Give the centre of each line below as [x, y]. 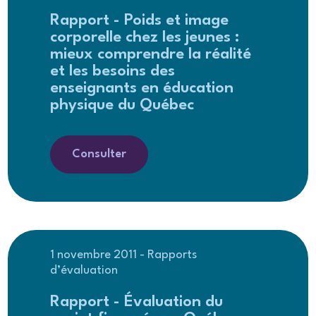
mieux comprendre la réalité [151, 54]
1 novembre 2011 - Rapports [124, 255]
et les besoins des [113, 71]
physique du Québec [122, 105]
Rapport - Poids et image [140, 20]
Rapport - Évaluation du [137, 302]
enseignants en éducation [142, 88]
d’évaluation [84, 270]
